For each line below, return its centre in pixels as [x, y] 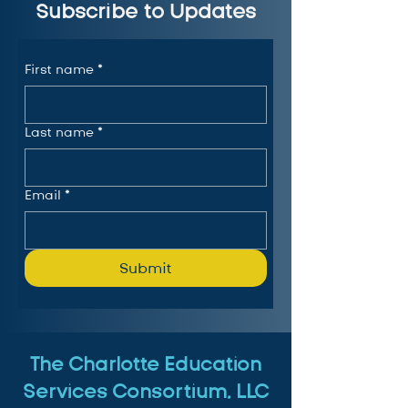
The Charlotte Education [146, 364]
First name [59, 69]
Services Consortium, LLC [146, 392]
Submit [145, 268]
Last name [59, 132]
